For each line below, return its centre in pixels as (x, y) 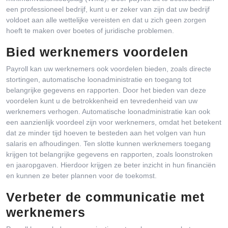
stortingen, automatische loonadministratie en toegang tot (99, 79)
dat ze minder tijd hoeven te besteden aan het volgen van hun (106, 133)
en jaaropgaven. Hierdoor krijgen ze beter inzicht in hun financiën (111, 165)
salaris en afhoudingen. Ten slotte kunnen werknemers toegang (108, 144)
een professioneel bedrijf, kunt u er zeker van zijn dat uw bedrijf (108, 9)
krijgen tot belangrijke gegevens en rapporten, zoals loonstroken (109, 154)
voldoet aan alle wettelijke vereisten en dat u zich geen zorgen (106, 20)
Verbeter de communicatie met (105, 197)
